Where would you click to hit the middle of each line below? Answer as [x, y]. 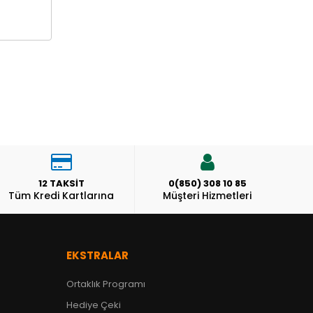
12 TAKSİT [61, 184]
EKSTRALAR [97, 256]
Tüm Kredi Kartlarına [61, 196]
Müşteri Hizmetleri [208, 196]
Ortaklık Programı [105, 284]
